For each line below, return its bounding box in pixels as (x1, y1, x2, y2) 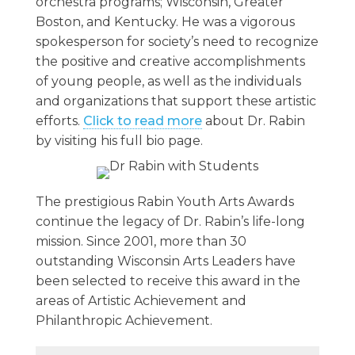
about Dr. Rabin (201, 113, 305, 129)
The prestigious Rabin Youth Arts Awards (35, 194, 294, 210)
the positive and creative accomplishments (35, 54, 305, 70)
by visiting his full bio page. (35, 133, 203, 149)
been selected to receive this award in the (35, 273, 300, 289)
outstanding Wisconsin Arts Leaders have (35, 254, 296, 269)
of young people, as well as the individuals (35, 74, 301, 90)
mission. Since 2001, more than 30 (35, 234, 246, 250)
